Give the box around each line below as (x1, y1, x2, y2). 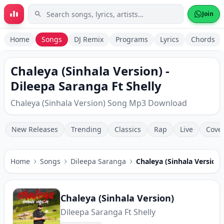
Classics (114, 124, 141, 134)
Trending (71, 124, 101, 134)
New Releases (11, 124, 58, 134)
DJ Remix (74, 34, 103, 44)
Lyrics (160, 34, 179, 44)
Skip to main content (12, 8, 90, 19)
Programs (115, 34, 148, 44)
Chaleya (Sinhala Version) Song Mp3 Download (10, 97, 187, 108)
